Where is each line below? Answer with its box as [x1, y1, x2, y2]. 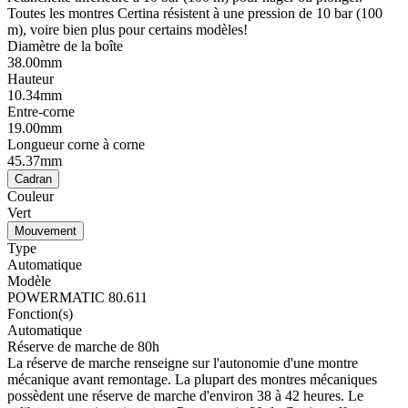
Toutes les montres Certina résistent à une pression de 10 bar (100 [7, 5, 382, 22]
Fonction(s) [7, 306, 73, 322]
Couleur [7, 189, 54, 205]
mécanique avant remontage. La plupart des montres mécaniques [7, 372, 377, 388]
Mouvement [15, 224, 76, 239]
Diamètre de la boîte [7, 38, 123, 55]
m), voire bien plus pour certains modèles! [7, 22, 248, 38]
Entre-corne [7, 104, 75, 120]
